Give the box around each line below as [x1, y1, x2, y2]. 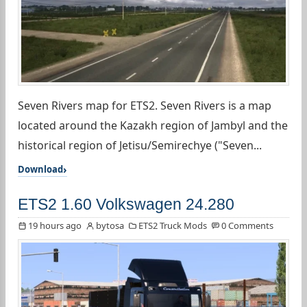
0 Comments [221, 219, 273, 232]
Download [18, 163, 63, 176]
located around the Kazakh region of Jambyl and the [18, 118, 288, 134]
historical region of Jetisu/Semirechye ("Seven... [18, 138, 262, 153]
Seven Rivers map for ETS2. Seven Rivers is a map [18, 98, 271, 114]
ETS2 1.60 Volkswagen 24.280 [18, 195, 234, 214]
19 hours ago [28, 219, 82, 232]
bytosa [96, 219, 124, 232]
